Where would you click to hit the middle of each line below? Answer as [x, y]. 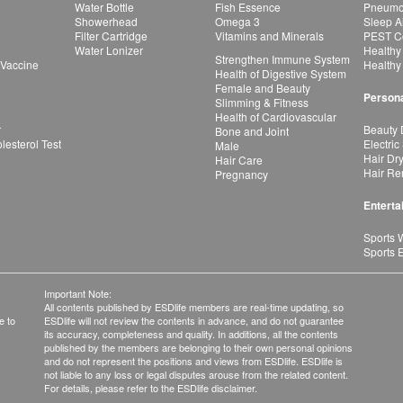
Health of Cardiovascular [276, 116]
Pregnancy [242, 174]
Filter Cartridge [111, 36]
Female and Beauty [263, 88]
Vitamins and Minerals [269, 36]
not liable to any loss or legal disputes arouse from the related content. [196, 374]
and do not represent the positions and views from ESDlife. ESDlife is [193, 361]
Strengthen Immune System [282, 59]
